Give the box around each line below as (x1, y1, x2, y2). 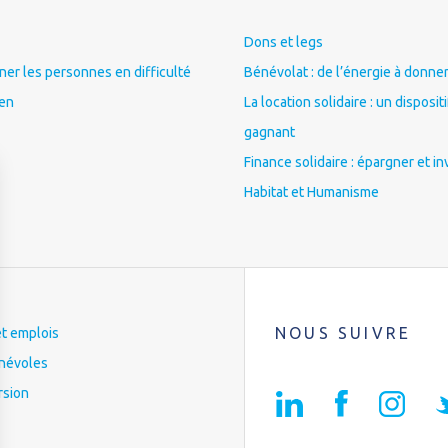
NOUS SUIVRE (275, 324, 412, 342)
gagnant (244, 124, 295, 140)
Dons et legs (244, 34, 323, 50)
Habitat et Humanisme (244, 184, 379, 200)
